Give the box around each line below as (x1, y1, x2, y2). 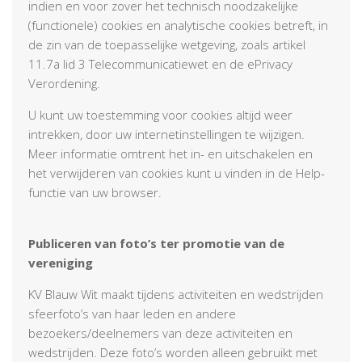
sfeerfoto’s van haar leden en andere (28, 305, 236, 322)
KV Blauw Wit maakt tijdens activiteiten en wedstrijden (28, 285, 323, 302)
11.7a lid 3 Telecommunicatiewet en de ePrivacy (28, 55, 293, 72)
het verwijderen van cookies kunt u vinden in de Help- (28, 164, 325, 181)
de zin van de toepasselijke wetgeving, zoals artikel (28, 36, 305, 53)
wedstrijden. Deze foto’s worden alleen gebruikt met (28, 343, 318, 360)
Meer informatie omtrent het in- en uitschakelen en (28, 145, 313, 162)
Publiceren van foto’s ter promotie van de (28, 234, 284, 251)
